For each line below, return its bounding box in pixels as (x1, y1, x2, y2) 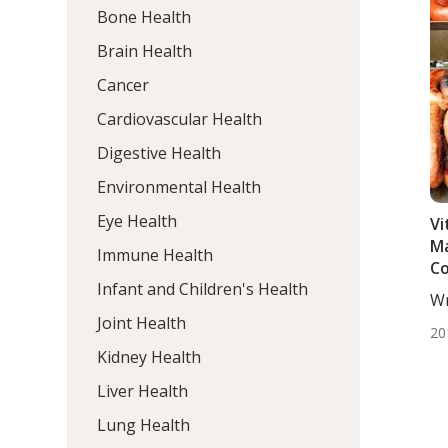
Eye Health (97, 209, 178, 232)
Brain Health (97, 39, 193, 62)
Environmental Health (97, 175, 262, 198)
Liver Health (97, 379, 189, 402)
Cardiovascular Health (97, 107, 263, 130)
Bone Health (97, 5, 192, 28)
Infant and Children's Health (97, 277, 309, 300)
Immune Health (97, 243, 214, 266)
